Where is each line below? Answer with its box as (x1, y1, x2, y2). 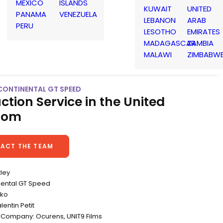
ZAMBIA (187, 37, 214, 48)
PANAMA (16, 9, 46, 19)
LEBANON (144, 14, 176, 25)
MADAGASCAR (144, 37, 196, 48)
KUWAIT (144, 3, 172, 14)
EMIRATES (187, 26, 220, 37)
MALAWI (144, 49, 172, 60)
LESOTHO (144, 26, 176, 37)
